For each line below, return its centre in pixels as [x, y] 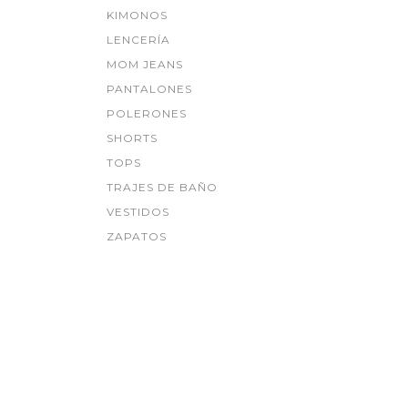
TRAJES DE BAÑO [162, 187]
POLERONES [147, 113]
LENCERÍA [138, 40]
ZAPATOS [137, 236]
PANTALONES [149, 89]
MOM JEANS [145, 64]
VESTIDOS [138, 212]
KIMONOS [137, 15]
